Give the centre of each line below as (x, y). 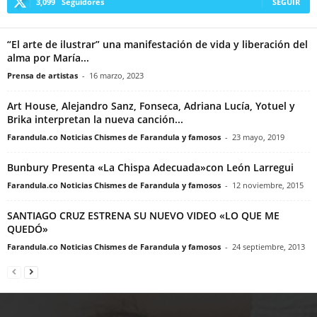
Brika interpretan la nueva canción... (95, 119)
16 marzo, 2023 (116, 75)
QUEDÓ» (28, 229)
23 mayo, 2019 (258, 137)
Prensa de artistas (42, 75)
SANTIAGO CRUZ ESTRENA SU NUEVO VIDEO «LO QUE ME (143, 215)
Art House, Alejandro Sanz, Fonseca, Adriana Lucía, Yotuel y (151, 105)
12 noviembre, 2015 (268, 185)
